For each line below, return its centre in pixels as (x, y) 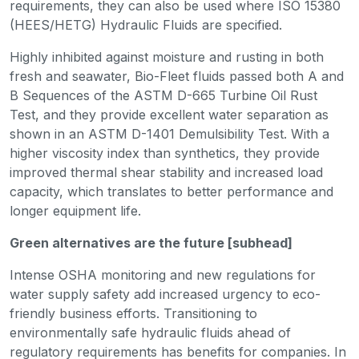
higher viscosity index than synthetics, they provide (165, 153)
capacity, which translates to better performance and (171, 192)
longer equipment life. (75, 211)
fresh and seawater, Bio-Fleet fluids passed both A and (177, 77)
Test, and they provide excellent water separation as (169, 115)
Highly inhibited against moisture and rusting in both (167, 57)
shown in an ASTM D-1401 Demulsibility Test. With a (169, 134)
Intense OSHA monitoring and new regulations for (163, 275)
